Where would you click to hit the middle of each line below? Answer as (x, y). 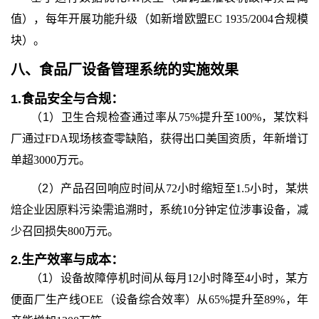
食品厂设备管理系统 (103, 70)
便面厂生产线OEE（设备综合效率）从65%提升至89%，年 (159, 299)
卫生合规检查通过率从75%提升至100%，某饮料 (185, 117)
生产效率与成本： (73, 260)
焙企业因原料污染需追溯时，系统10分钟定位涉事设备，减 (159, 210)
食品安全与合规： (73, 99)
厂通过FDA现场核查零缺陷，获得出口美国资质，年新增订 (159, 138)
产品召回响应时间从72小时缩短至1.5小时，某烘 (185, 188)
